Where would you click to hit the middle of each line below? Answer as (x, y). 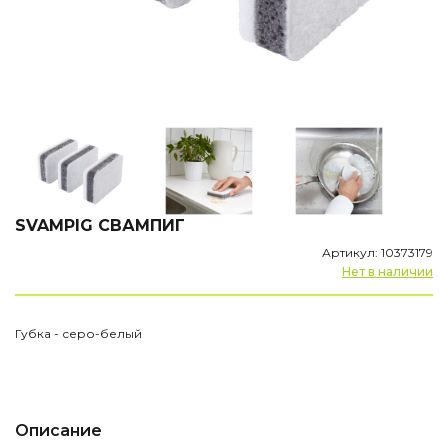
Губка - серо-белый (78, 333)
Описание (58, 430)
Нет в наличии (387, 271)
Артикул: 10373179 (377, 252)
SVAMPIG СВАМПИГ (100, 225)
